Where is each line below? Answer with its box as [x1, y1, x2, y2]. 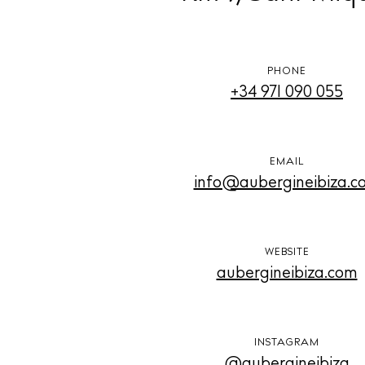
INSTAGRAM [254, 338, 319, 349]
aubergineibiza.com [216, 266, 358, 283]
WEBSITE [264, 248, 310, 258]
